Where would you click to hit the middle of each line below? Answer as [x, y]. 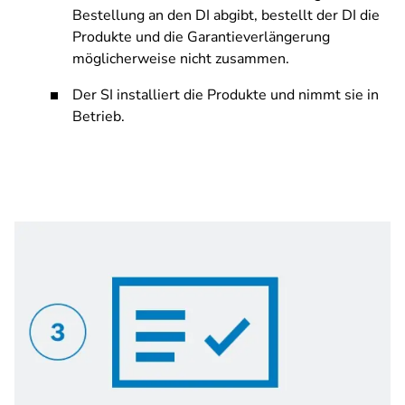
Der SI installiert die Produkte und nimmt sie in [226, 95]
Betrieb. [99, 117]
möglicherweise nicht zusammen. [181, 59]
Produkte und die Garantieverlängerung [201, 37]
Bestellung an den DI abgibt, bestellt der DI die [226, 15]
